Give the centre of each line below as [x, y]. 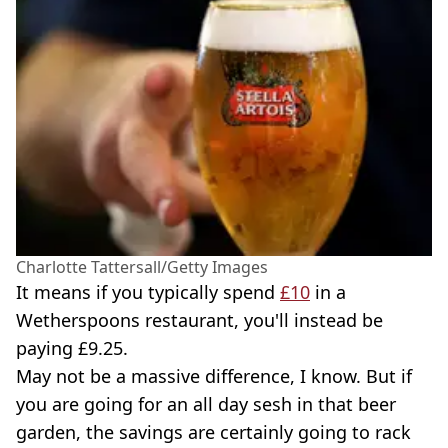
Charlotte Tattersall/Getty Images [142, 266]
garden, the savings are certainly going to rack [213, 431]
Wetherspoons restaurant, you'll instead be [199, 319]
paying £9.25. [72, 347]
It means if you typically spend [148, 291]
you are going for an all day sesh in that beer [206, 403]
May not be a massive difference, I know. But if [214, 375]
